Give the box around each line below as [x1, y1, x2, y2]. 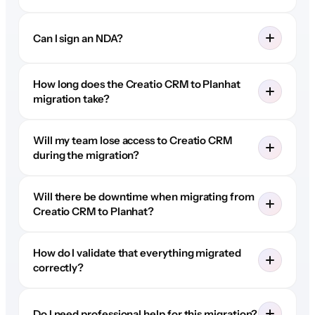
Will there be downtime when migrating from [32, 190, 255, 204]
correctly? [32, 261, 84, 275]
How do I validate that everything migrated [32, 246, 241, 260]
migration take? [32, 92, 110, 106]
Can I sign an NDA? [32, 31, 123, 45]
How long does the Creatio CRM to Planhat [32, 77, 240, 91]
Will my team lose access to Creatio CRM [32, 134, 232, 148]
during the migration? [32, 148, 140, 162]
